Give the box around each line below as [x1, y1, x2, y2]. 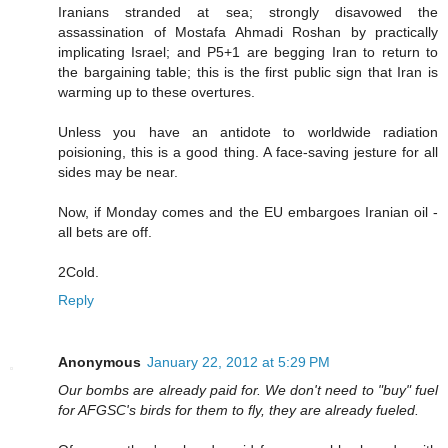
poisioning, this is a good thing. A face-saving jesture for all [58, 144, 438, 161]
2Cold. [58, 264, 99, 281]
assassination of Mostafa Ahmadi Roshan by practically [58, 24, 438, 41]
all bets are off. [58, 224, 152, 241]
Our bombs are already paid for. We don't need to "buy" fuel [58, 382, 438, 399]
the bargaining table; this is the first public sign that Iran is [58, 64, 438, 81]
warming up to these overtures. [58, 84, 255, 101]
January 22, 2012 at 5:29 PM [147, 354, 330, 371]
